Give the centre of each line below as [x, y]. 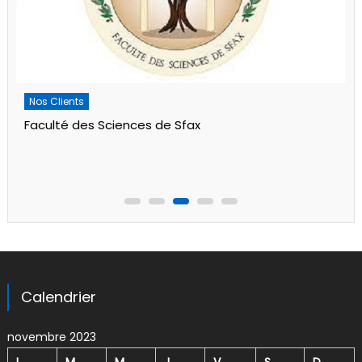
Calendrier [58, 297]
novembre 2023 [51, 337]
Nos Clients [57, 101]
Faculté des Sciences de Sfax [113, 125]
